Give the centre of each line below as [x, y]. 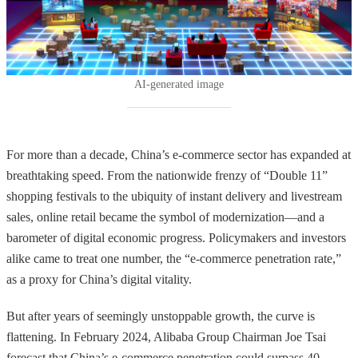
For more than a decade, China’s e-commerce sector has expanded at [179, 154]
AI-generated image [179, 85]
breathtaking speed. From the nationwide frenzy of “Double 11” [167, 175]
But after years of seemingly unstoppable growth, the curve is [161, 316]
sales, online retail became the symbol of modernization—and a [165, 217]
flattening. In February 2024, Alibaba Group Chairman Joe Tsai [166, 336]
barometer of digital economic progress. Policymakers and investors [176, 237]
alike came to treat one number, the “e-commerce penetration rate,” [174, 258]
